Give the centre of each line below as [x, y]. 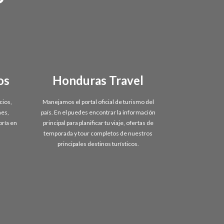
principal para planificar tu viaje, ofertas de [98, 122]
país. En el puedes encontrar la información [98, 112]
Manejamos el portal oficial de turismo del [98, 101]
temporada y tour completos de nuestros [98, 133]
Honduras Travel [98, 80]
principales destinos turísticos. [98, 143]
